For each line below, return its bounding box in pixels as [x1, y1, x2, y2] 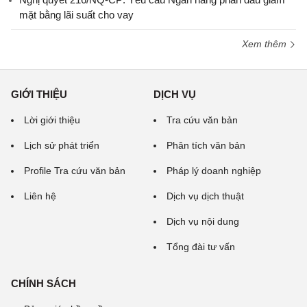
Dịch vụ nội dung [167, 216, 239, 227]
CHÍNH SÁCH [11, 278, 76, 289]
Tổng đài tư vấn [167, 241, 235, 252]
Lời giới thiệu [24, 114, 80, 125]
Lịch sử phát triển [24, 140, 99, 151]
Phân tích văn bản [167, 140, 245, 151]
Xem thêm [242, 38, 289, 49]
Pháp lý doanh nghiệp [167, 165, 261, 176]
